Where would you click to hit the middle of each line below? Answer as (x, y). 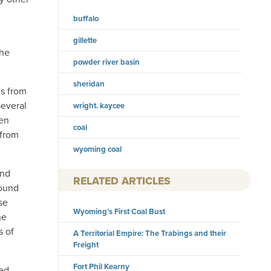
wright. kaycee (99, 105)
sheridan (89, 83)
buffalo (86, 18)
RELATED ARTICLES (122, 181)
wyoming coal (98, 149)
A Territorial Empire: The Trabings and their (150, 233)
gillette (85, 40)
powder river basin (107, 62)
